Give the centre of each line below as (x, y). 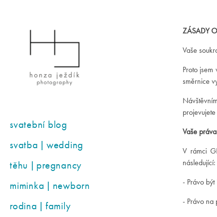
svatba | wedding (47, 145)
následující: (199, 163)
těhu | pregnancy (46, 165)
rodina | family (40, 206)
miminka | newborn (50, 185)
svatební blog (39, 124)
